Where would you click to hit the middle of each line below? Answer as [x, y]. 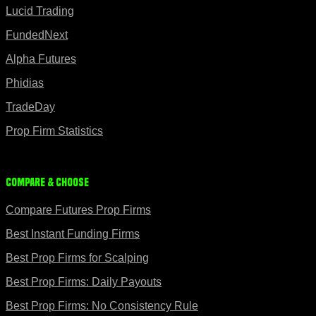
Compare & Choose [47, 182]
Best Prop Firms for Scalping [77, 258]
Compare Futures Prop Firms [78, 210]
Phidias [25, 83]
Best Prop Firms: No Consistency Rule [102, 306]
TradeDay [30, 107]
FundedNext [37, 35]
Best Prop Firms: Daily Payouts [84, 282]
